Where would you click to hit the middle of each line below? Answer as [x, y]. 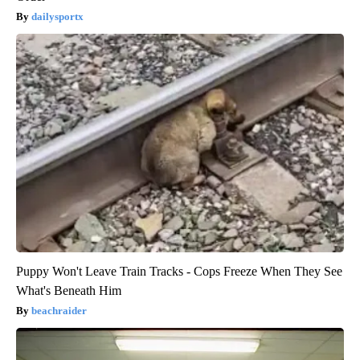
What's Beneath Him [69, 291]
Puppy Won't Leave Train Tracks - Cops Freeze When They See [179, 272]
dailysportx [57, 17]
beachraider [59, 311]
